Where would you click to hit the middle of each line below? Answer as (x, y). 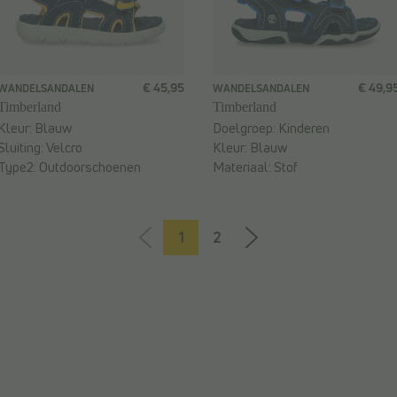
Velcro (64, 148)
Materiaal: (243, 167)
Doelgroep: (245, 128)
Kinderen (304, 128)
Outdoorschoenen (90, 167)
